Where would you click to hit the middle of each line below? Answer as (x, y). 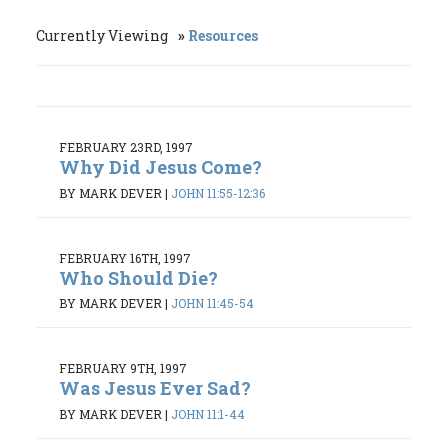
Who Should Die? (138, 277)
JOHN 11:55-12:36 (218, 192)
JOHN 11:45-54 (212, 303)
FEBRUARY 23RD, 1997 (126, 147)
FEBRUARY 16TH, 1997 (125, 257)
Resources (223, 35)
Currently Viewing (103, 35)
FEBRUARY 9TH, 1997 (123, 368)
